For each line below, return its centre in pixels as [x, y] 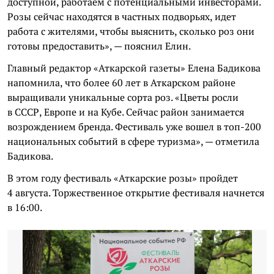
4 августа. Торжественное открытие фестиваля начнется [136, 193]
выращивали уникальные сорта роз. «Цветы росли [123, 97]
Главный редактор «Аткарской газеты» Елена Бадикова [134, 68]
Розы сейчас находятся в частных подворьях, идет [122, 17]
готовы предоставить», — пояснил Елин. [99, 46]
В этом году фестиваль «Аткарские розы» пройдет [123, 178]
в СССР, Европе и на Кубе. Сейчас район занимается [126, 112]
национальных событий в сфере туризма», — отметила [133, 141]
